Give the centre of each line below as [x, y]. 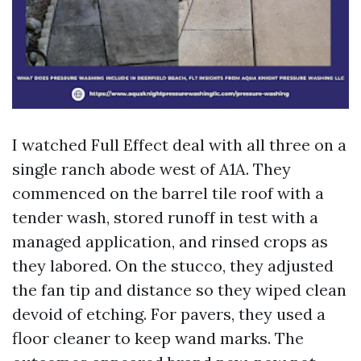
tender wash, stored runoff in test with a [165, 217]
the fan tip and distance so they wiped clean [179, 290]
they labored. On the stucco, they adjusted [173, 266]
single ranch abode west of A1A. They [151, 169]
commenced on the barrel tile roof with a [168, 193]
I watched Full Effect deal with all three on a [179, 145]
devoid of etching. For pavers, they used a [169, 314]
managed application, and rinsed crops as [170, 241]
